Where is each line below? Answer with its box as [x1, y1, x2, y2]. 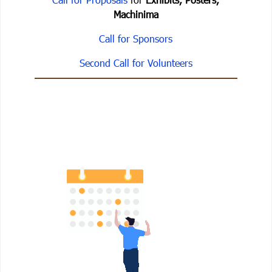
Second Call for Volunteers [79, 57, 192, 69]
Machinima [113, 8, 158, 21]
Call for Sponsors [99, 33, 173, 45]
